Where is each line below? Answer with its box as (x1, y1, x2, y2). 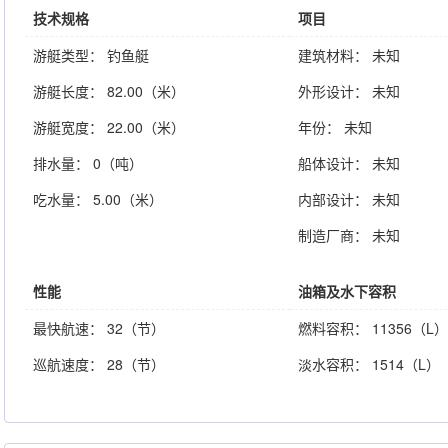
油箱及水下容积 (298, 281, 396, 301)
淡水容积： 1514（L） (298, 354, 440, 374)
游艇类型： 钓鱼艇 (33, 45, 149, 65)
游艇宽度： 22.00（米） (33, 117, 185, 137)
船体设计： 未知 (298, 153, 400, 173)
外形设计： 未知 (298, 81, 400, 101)
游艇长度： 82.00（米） (33, 81, 185, 101)
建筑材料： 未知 (298, 45, 400, 65)
